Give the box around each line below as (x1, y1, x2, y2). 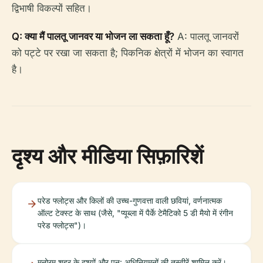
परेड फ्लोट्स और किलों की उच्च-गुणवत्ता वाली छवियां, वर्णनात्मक (38, 195, 222, 205)
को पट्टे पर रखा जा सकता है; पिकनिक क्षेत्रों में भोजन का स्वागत (12, 47, 244, 59)
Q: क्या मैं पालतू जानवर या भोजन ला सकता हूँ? (12, 31, 174, 42)
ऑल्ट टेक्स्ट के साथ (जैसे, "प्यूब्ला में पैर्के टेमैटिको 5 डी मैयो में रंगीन (38, 208, 233, 218)
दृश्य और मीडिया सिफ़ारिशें (12, 141, 203, 170)
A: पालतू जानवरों (174, 31, 239, 42)
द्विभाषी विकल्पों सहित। (12, 2, 92, 14)
